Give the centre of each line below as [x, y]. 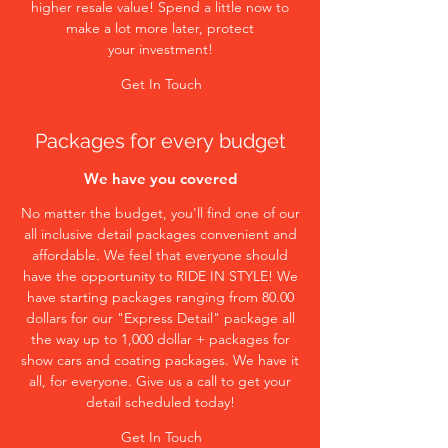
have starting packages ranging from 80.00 [160, 297]
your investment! [160, 49]
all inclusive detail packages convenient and [160, 234]
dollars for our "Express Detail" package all [160, 318]
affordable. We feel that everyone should [160, 255]
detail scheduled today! [160, 402]
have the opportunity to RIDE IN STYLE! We [160, 276]
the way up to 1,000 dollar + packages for [160, 339]
